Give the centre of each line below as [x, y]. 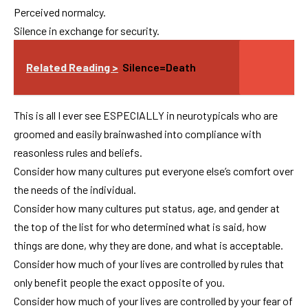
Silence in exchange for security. [87, 31]
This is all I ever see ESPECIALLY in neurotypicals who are [146, 115]
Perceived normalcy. [60, 12]
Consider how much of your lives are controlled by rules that [149, 264]
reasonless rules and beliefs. [78, 153]
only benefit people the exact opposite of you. [119, 283]
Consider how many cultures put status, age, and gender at [147, 208]
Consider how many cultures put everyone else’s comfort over [154, 171]
